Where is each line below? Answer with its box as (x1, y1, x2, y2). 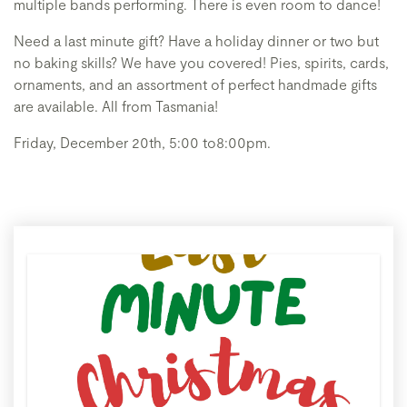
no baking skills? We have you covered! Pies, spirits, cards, (14, 54, 389, 71)
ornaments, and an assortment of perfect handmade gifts (14, 75, 377, 93)
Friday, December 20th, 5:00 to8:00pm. (14, 134, 271, 151)
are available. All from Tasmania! (14, 97, 218, 114)
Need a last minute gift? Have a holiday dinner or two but (14, 32, 379, 49)
